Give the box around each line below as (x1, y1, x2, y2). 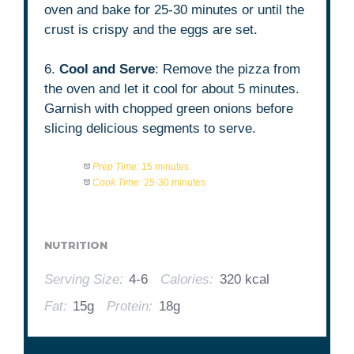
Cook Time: (92, 176, 141, 188)
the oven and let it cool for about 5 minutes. (44, 81, 300, 97)
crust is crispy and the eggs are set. (44, 21, 258, 37)
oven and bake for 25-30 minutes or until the (44, 2, 305, 17)
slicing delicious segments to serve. (44, 121, 257, 137)
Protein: (107, 298, 153, 314)
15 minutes (141, 160, 189, 172)
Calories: (160, 271, 214, 287)
